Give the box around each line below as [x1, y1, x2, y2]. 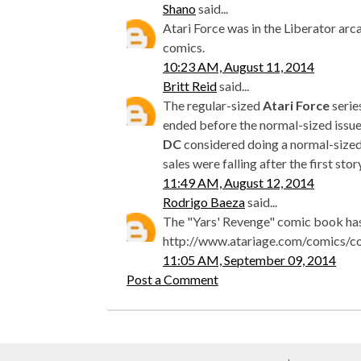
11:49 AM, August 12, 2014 [163, 175, 314, 191]
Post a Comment [127, 272, 218, 288]
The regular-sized [163, 98, 263, 114]
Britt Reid [163, 78, 217, 94]
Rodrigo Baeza [163, 194, 245, 210]
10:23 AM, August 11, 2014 [163, 59, 314, 75]
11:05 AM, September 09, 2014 [163, 252, 336, 268]
